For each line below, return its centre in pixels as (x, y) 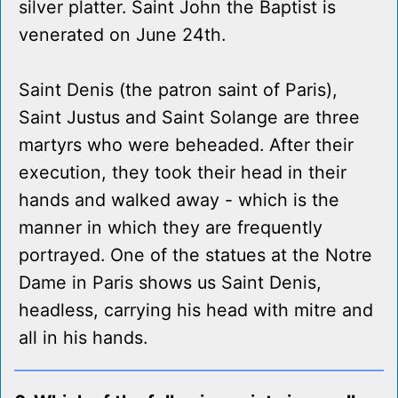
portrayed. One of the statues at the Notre (195, 255)
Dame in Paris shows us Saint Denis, (170, 283)
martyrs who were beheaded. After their (186, 145)
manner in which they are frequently (171, 228)
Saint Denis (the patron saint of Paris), (178, 90)
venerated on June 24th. (122, 35)
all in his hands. (83, 338)
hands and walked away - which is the (179, 200)
